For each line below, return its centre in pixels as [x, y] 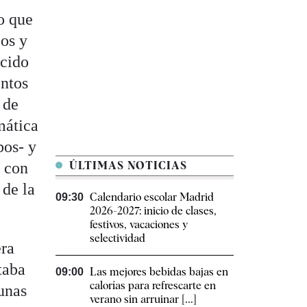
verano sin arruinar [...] [143, 299]
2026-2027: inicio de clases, [153, 210]
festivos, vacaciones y [139, 224]
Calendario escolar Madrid [152, 197]
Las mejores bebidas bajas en [159, 271]
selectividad [118, 238]
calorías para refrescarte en [153, 285]
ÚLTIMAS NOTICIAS [126, 165]
